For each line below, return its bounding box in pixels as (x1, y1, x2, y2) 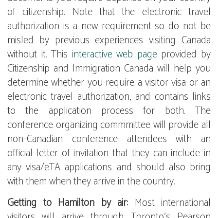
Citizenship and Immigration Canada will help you (7, 60, 211, 77)
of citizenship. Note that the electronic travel (7, 4, 211, 20)
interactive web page (72, 46, 157, 63)
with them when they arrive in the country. (7, 173, 175, 190)
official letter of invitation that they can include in (7, 145, 211, 162)
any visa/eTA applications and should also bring (7, 159, 211, 176)
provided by (157, 46, 211, 63)
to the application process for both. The (7, 103, 211, 119)
